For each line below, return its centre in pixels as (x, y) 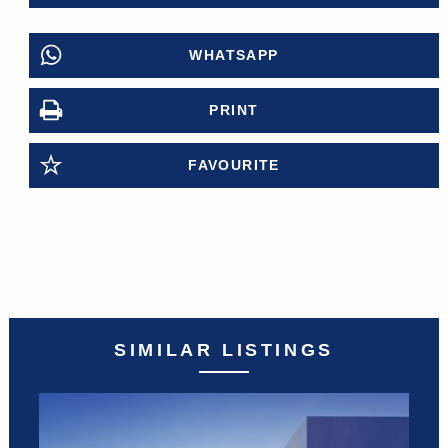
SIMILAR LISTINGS (224, 349)
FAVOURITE (234, 164)
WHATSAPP (234, 54)
